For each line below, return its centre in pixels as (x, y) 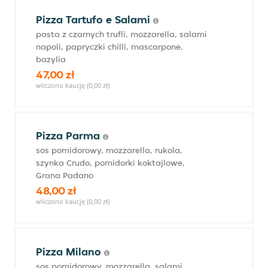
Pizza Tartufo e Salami (95, 19)
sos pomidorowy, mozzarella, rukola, (109, 150)
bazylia (51, 59)
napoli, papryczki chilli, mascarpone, (109, 47)
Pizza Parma (69, 135)
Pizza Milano (70, 252)
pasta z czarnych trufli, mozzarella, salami (121, 34)
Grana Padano (65, 175)
